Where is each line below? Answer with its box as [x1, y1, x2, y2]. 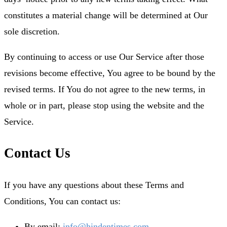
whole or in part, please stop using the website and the [4, 100, 204, 110]
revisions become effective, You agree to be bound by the [4, 67, 215, 78]
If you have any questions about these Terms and [4, 179, 184, 190]
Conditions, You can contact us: [4, 196, 121, 206]
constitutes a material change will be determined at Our [4, 10, 208, 20]
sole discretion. [4, 26, 60, 36]
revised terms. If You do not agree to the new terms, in [4, 84, 205, 94]
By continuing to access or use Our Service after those [4, 51, 204, 62]
